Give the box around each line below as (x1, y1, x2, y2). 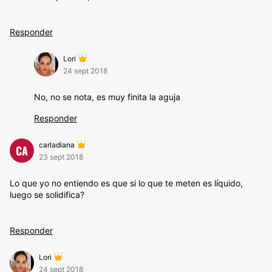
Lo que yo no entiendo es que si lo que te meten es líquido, (10, 178, 243, 188)
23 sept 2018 (39, 152, 83, 161)
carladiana (39, 140, 75, 149)
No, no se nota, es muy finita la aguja (34, 92, 180, 102)
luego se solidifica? (10, 189, 84, 200)
